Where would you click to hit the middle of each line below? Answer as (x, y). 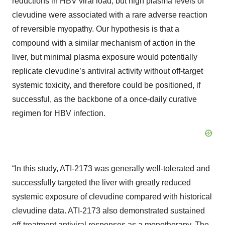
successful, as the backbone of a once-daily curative (104, 99)
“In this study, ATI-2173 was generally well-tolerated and (111, 168)
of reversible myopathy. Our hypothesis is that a (96, 29)
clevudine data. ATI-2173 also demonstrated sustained (108, 211)
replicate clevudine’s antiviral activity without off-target (107, 71)
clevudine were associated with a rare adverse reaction (110, 15)
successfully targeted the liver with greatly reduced (101, 183)
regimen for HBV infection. (59, 113)
